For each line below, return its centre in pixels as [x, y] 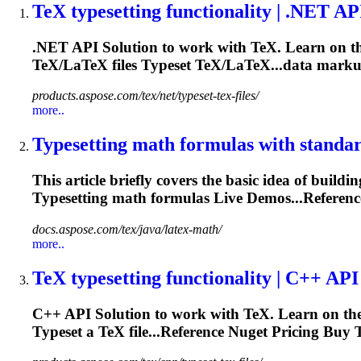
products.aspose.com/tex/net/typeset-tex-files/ [145, 96]
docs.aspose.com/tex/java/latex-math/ [127, 229]
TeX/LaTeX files [87, 64]
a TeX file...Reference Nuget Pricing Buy [218, 331]
